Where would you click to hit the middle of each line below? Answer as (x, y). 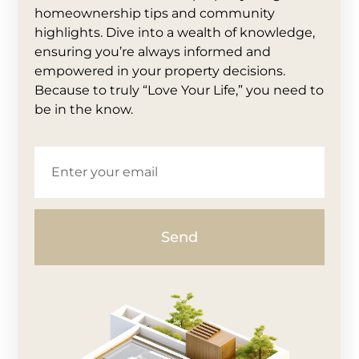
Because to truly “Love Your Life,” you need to (179, 90)
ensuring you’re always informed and (153, 51)
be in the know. (84, 109)
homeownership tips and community (155, 13)
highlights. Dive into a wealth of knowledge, (175, 32)
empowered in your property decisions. (160, 71)
